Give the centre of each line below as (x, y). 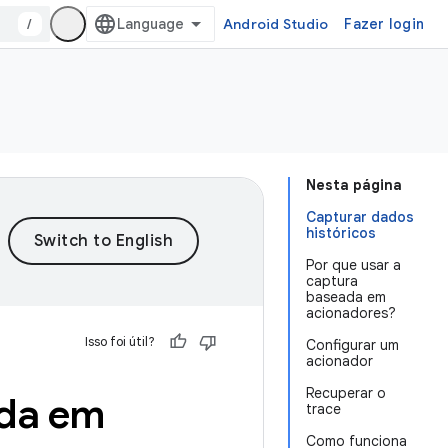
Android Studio (275, 24)
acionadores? (351, 313)
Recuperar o (346, 393)
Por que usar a (353, 265)
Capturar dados (360, 217)
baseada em (346, 297)
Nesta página (354, 185)
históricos (341, 233)
